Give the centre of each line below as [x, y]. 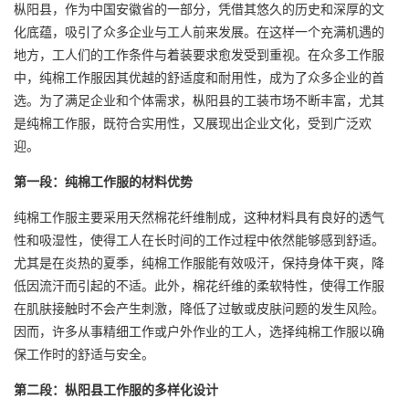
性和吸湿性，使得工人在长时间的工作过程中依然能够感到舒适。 [199, 239]
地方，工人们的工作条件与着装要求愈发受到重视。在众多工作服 [199, 54]
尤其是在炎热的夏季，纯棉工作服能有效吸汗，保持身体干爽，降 [199, 262]
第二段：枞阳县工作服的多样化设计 [116, 389]
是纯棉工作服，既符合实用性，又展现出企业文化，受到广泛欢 [193, 122]
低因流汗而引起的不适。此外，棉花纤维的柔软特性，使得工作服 [199, 285]
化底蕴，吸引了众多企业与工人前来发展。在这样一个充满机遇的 [199, 31]
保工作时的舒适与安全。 [84, 353]
